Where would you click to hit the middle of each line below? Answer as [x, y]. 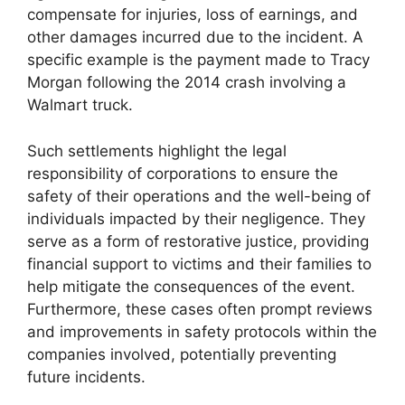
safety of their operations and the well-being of [199, 196]
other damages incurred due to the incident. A [195, 37]
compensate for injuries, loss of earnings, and [193, 14]
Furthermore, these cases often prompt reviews [200, 309]
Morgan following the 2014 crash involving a [187, 82]
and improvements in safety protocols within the [202, 331]
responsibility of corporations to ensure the [183, 173]
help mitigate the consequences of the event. [191, 286]
